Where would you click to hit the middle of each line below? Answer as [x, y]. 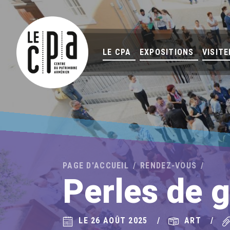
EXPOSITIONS [167, 52]
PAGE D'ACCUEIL [96, 166]
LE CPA [117, 52]
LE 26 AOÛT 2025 [113, 221]
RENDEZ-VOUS [169, 166]
